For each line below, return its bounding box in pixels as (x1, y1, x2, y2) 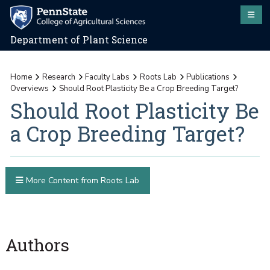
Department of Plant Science (10, 34, 148, 46)
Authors (5, 233, 69, 257)
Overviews (10, 83, 49, 94)
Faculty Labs (85, 71, 130, 83)
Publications (186, 71, 230, 83)
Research (42, 71, 75, 83)
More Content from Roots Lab (23, 174, 139, 186)
